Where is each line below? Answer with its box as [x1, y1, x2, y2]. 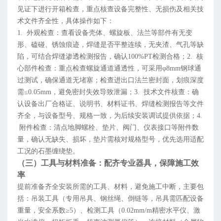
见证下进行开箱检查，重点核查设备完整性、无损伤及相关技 [17, 5, 204, 13]
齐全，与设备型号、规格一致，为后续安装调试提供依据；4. [17, 112, 202, 120]
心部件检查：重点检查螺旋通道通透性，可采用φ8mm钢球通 [17, 65, 201, 73]
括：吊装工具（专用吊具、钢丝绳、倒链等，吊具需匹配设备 [17, 195, 204, 203]
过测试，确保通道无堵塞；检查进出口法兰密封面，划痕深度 [17, 76, 204, 84]
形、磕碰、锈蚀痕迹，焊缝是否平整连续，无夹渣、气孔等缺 [17, 41, 204, 49]
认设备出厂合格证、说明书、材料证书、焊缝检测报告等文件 [17, 100, 204, 108]
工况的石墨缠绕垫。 [17, 147, 79, 155]
